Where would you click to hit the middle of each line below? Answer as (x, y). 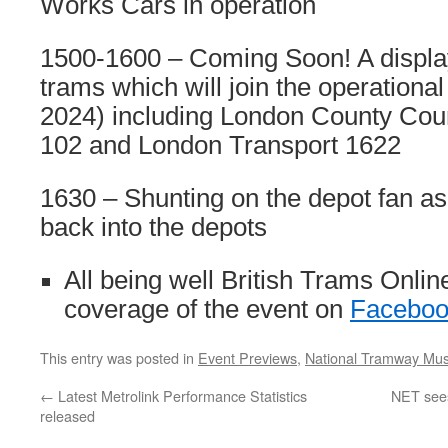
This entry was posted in (119, 357)
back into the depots (153, 227)
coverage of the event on (207, 309)
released (67, 415)
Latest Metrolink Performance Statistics (180, 395)
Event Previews (247, 357)
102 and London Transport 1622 (220, 145)
